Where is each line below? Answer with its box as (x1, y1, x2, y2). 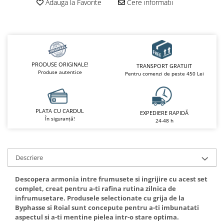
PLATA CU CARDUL (35, 107, 84, 115)
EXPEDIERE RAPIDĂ (140, 108, 188, 116)
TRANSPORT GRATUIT (136, 62, 192, 70)
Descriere (15, 152, 43, 162)
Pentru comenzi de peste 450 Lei (124, 70, 204, 77)
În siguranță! (44, 115, 75, 122)
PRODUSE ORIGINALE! (31, 60, 88, 68)
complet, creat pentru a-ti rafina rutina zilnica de (15, 183, 176, 193)
